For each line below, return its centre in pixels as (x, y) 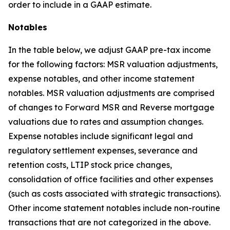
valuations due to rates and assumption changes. (106, 122)
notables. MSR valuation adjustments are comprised (111, 93)
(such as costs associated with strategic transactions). (114, 194)
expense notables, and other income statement (101, 79)
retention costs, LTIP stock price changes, (90, 165)
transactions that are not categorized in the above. (109, 222)
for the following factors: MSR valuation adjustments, (113, 64)
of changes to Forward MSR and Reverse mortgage (111, 107)
